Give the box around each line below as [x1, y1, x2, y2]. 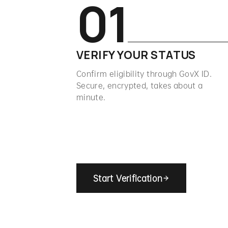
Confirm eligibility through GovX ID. [76, 68, 212, 79]
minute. [76, 91, 106, 102]
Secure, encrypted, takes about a [76, 79, 203, 91]
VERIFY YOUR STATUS [76, 47, 196, 63]
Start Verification [93, 172, 163, 184]
